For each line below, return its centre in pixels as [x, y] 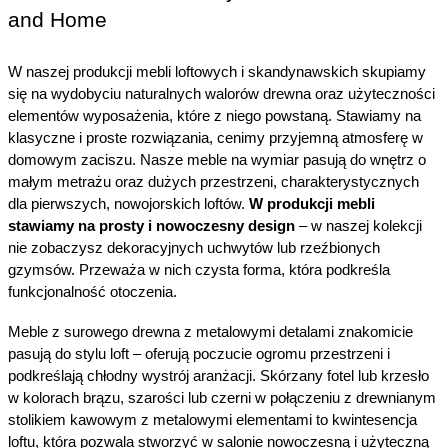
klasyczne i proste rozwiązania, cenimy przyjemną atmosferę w [215, 137]
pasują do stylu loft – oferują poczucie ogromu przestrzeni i [199, 353]
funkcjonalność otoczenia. [92, 291]
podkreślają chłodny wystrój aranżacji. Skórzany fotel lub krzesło [218, 375]
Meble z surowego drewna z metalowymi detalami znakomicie [210, 331]
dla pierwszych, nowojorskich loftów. [128, 203]
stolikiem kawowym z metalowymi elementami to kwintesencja [212, 419]
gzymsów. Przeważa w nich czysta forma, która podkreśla [199, 269]
